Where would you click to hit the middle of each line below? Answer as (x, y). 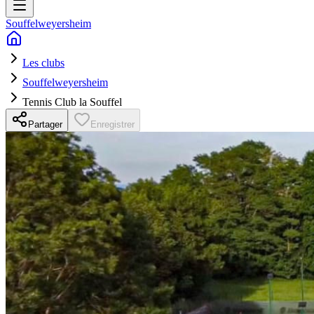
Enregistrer (112, 124)
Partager (45, 124)
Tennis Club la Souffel (72, 102)
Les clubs (43, 62)
